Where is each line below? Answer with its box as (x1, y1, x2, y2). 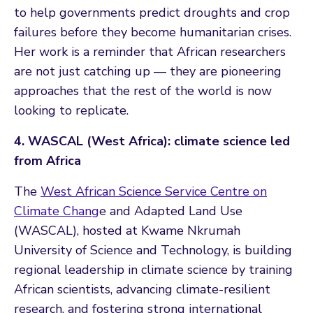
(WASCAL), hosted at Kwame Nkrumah (14, 221, 240, 239)
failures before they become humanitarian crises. (14, 23, 291, 41)
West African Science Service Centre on (41, 182, 267, 200)
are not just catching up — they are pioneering (14, 62, 282, 80)
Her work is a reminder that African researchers (14, 43, 286, 60)
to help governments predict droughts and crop (14, 3, 290, 21)
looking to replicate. (14, 101, 129, 119)
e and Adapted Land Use (99, 202, 242, 219)
